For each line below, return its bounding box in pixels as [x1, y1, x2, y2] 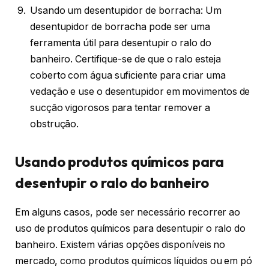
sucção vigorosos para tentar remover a [30, 102, 210, 114]
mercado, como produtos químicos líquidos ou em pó [15, 255, 253, 267]
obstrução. [30, 118, 79, 130]
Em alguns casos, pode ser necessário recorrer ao [15, 207, 241, 219]
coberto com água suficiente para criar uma [30, 70, 226, 82]
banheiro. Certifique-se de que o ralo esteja [30, 53, 221, 65]
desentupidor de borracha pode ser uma [30, 21, 211, 33]
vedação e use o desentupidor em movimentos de [30, 86, 250, 98]
